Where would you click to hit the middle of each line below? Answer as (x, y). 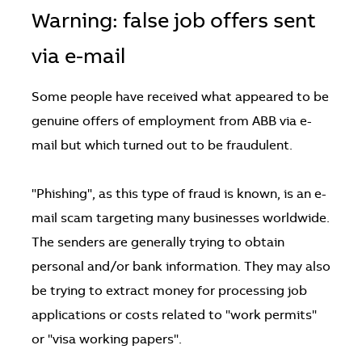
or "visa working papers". (106, 340)
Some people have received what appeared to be (180, 97)
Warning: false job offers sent (173, 22)
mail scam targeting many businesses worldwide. (180, 219)
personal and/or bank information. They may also (181, 267)
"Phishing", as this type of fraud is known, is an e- (179, 194)
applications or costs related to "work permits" (174, 316)
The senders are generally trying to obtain (158, 243)
